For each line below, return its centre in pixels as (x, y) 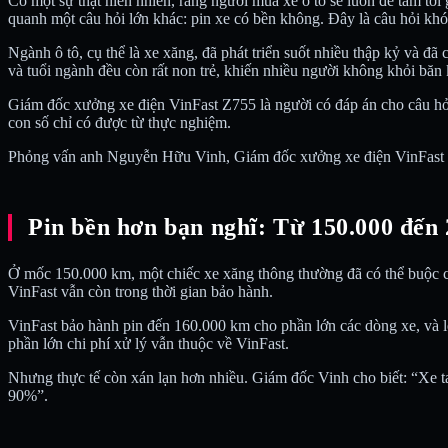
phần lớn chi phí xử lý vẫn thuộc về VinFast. (148, 343)
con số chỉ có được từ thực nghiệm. (119, 122)
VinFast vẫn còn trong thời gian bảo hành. (140, 291)
